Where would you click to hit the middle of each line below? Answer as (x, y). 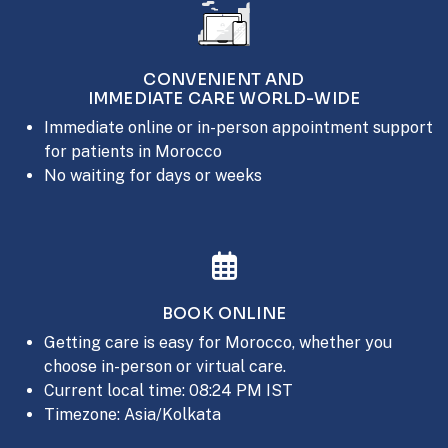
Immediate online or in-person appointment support (238, 128)
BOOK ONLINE (224, 314)
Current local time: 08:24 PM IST (168, 391)
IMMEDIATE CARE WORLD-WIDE (224, 99)
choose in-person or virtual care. (165, 367)
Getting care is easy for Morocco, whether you (218, 343)
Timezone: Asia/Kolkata (132, 415)
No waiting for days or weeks (153, 176)
